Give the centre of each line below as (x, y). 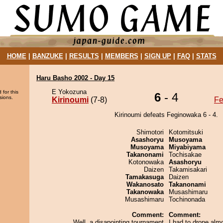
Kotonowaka (146, 162)
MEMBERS (121, 56)
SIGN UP (158, 56)
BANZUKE (48, 56)
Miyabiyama (187, 147)
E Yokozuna (69, 92)
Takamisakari (188, 169)
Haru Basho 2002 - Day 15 (75, 78)
